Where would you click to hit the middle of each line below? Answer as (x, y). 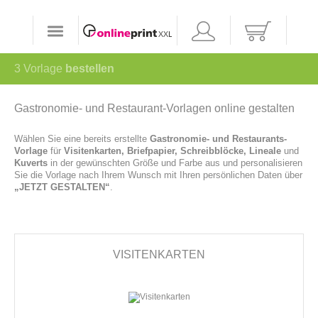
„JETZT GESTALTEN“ (62, 187)
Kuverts (31, 163)
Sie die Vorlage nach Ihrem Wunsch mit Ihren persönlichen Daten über (158, 175)
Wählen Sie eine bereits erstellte (82, 138)
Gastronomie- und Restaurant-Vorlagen (113, 108)
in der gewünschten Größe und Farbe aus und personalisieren (175, 163)
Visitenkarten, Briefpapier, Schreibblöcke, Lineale (172, 150)
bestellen (90, 68)
